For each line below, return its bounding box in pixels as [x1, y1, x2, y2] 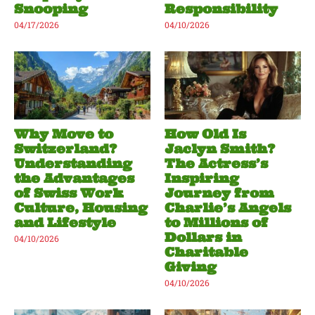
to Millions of [165, 214, 268, 231]
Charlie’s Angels [165, 200, 291, 217]
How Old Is [165, 126, 246, 143]
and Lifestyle [14, 214, 116, 231]
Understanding [14, 155, 132, 172]
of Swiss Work [14, 185, 123, 202]
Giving [165, 259, 217, 276]
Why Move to [14, 126, 113, 143]
